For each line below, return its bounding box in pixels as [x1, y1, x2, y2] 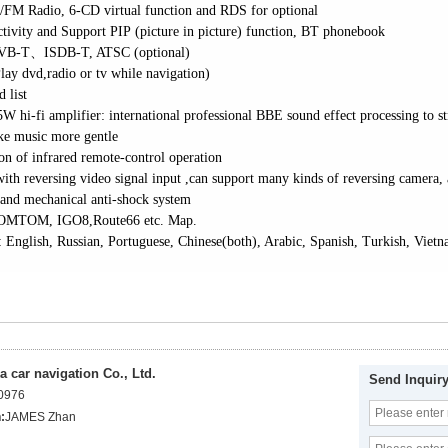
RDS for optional [220, 3, 318, 19]
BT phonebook [301, 24, 385, 40]
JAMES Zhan [5, 410, 76, 425]
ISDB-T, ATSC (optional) [44, 45, 190, 61]
